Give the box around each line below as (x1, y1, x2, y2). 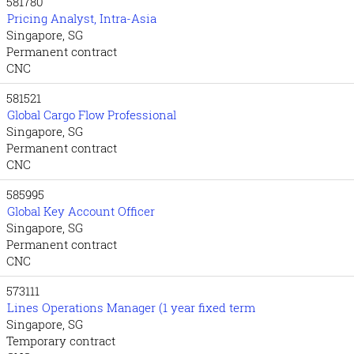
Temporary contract (6, 333, 115, 348)
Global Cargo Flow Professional (7, 107, 176, 122)
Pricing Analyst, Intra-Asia (7, 10, 156, 26)
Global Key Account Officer (7, 203, 155, 219)
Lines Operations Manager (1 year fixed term (7, 299, 255, 315)
